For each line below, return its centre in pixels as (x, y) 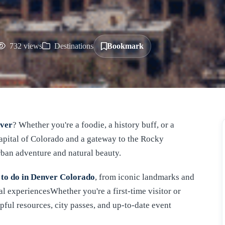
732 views (25, 46)
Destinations (73, 46)
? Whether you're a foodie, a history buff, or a (93, 125)
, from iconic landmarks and (145, 177)
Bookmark (125, 46)
